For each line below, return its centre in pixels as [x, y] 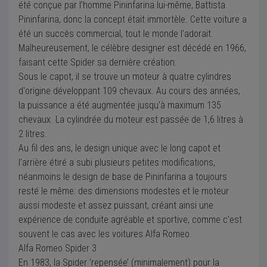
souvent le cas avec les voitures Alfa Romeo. [105, 234]
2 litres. [33, 133]
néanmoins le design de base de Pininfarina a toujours [123, 176]
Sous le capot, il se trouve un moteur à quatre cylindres [125, 76]
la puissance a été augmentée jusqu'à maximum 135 [120, 105]
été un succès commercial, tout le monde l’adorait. [116, 33]
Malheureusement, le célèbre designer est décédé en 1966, [132, 48]
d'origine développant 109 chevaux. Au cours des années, [129, 91]
